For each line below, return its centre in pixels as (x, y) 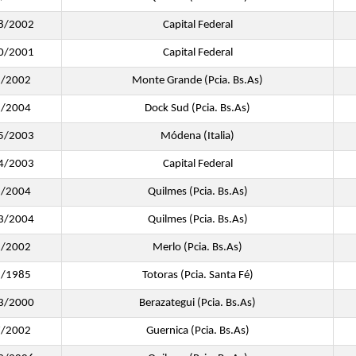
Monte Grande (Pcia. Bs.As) (197, 81)
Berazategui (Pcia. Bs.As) (197, 303)
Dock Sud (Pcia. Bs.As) (197, 108)
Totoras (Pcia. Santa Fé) (197, 275)
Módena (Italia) (197, 136)
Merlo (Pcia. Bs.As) (197, 248)
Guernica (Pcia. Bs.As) (197, 331)
